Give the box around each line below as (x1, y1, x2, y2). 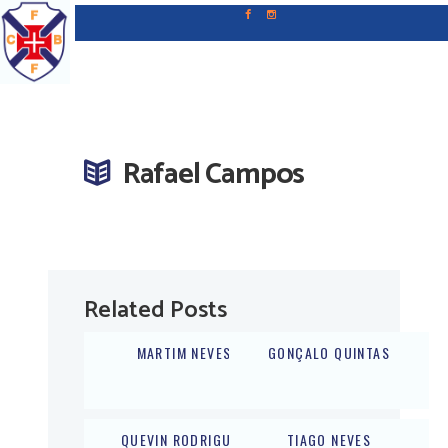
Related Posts (84, 291, 227, 331)
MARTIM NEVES (136, 342, 232, 364)
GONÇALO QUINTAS (268, 342, 390, 364)
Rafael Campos (121, 150, 305, 200)
